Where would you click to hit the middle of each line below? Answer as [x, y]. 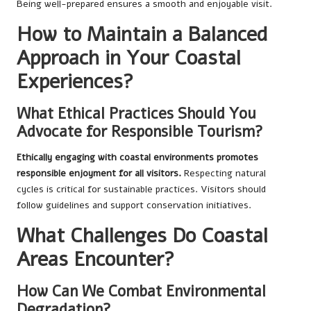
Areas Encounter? [96, 259]
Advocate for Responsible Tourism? [140, 132]
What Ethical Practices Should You [136, 114]
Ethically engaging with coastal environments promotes [137, 157]
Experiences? [75, 82]
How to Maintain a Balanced [142, 34]
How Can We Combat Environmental [141, 291]
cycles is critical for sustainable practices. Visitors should [141, 189]
